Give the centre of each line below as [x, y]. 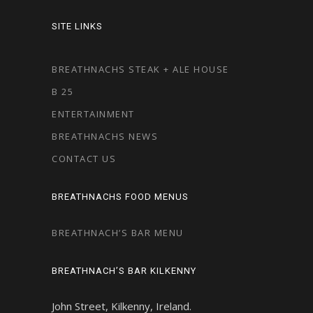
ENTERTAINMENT [93, 114]
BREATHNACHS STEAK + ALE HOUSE [140, 69]
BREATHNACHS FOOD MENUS [120, 197]
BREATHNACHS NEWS [105, 136]
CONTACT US [84, 159]
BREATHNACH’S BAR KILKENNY [124, 271]
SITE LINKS [77, 26]
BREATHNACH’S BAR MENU [118, 233]
